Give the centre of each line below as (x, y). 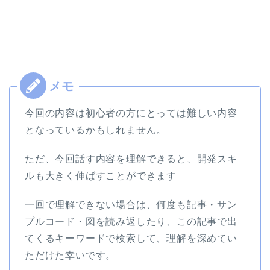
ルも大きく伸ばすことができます (101, 176)
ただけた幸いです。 (71, 256)
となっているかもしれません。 (96, 130)
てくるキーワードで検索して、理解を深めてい (131, 239)
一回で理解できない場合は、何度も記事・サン (131, 205)
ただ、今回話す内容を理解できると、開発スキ (131, 159)
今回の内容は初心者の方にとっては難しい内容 (131, 113)
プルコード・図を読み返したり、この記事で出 (131, 222)
